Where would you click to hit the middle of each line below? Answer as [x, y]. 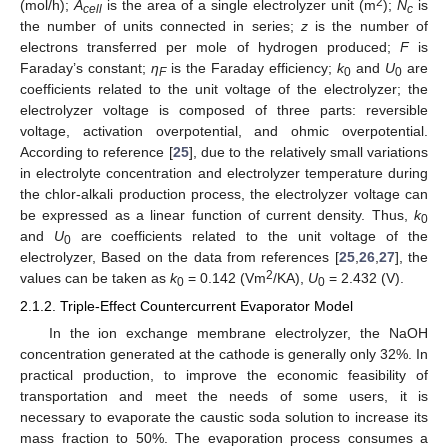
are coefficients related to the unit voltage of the [249, 236]
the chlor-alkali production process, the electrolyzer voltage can [224, 194]
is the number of [368, 26]
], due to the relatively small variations [308, 152]
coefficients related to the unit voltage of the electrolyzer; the [224, 89]
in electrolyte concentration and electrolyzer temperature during [224, 173]
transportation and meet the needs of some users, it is [224, 396]
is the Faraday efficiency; [251, 68]
